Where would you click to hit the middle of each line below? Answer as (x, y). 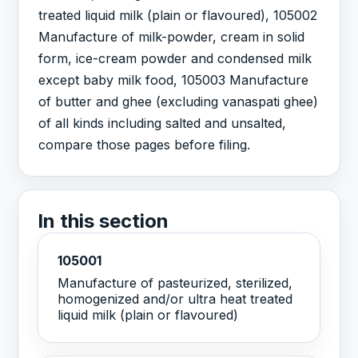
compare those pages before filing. (145, 144)
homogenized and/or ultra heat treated (175, 299)
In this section (103, 221)
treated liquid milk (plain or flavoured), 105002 (178, 15)
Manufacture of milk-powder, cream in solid (172, 36)
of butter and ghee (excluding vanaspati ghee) (179, 101)
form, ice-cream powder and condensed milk (175, 58)
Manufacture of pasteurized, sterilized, (175, 283)
